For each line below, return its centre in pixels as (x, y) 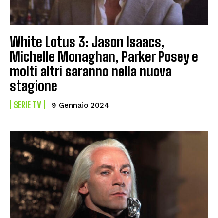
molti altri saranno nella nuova (91, 71)
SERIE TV (27, 105)
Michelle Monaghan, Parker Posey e (104, 57)
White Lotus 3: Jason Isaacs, (87, 42)
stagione (34, 86)
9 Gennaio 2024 (80, 105)
